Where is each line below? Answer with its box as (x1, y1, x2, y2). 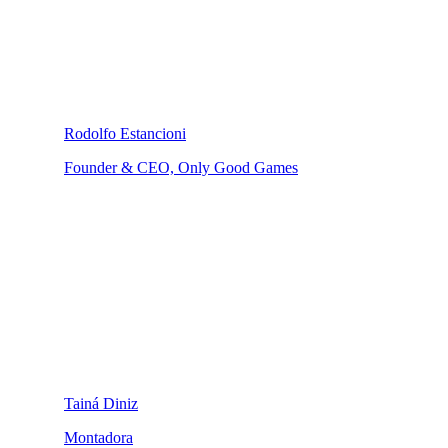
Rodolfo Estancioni (64, 124, 186, 142)
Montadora (64, 428, 133, 446)
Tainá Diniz (64, 394, 138, 412)
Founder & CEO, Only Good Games (64, 158, 298, 176)
